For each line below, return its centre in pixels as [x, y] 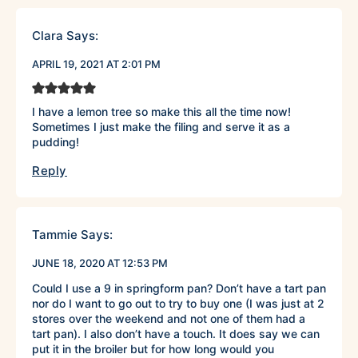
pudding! [56, 142]
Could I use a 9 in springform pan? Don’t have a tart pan [179, 288]
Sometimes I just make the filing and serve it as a [161, 127]
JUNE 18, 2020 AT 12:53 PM [100, 263]
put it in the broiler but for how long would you [153, 349]
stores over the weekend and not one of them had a [169, 319]
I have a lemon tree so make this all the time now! [161, 112]
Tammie [55, 235]
